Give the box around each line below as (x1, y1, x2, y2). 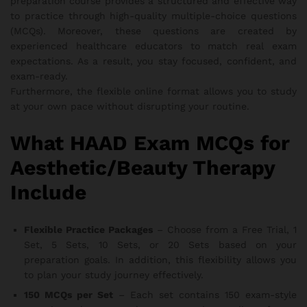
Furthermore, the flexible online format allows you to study (10, 86, 297, 97)
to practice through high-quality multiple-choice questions (10, 10, 297, 22)
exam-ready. (10, 71, 68, 82)
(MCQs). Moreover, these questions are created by (10, 25, 297, 37)
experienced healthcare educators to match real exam (10, 40, 297, 52)
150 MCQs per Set (24, 289, 113, 301)
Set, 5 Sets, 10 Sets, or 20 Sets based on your (24, 239, 297, 251)
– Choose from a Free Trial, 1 (153, 224, 297, 236)
